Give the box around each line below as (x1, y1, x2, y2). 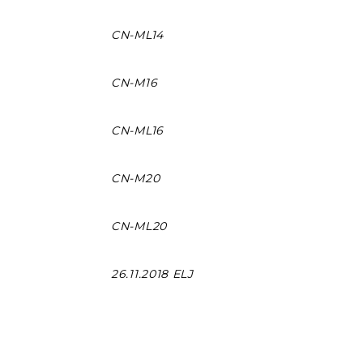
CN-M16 (111, 75, 158, 91)
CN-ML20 (111, 219, 167, 234)
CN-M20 (111, 171, 160, 186)
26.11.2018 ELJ (111, 267, 194, 282)
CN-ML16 (111, 123, 164, 139)
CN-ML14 (111, 28, 164, 43)
